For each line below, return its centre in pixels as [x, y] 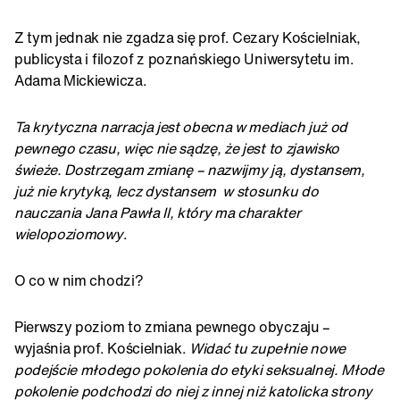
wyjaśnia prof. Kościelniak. [102, 349]
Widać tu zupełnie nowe [268, 349]
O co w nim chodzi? [79, 281]
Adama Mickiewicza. [81, 81]
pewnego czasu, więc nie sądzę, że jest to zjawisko [177, 149]
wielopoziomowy [69, 234]
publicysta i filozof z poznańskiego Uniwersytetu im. [184, 59]
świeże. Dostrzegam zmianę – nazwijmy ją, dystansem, [190, 170]
